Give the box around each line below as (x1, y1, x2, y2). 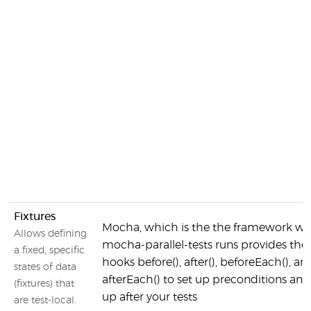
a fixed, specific (14, 246, 85, 255)
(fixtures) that (14, 279, 74, 289)
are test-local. (14, 296, 76, 305)
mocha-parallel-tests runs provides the (102, 239, 308, 251)
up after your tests (102, 292, 197, 303)
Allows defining (14, 229, 87, 239)
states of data (14, 262, 76, 272)
